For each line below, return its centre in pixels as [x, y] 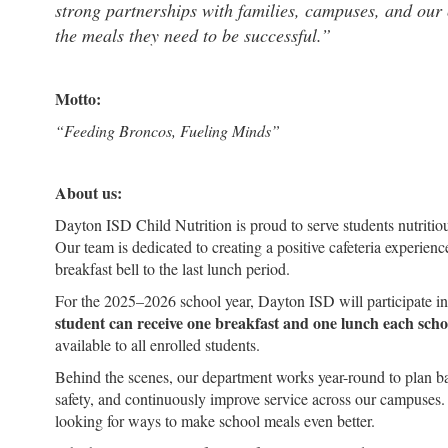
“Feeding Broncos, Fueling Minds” [167, 130]
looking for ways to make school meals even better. [215, 420]
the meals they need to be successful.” [193, 35]
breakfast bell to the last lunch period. [172, 268]
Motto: [78, 98]
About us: [88, 192]
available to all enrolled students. [157, 344]
